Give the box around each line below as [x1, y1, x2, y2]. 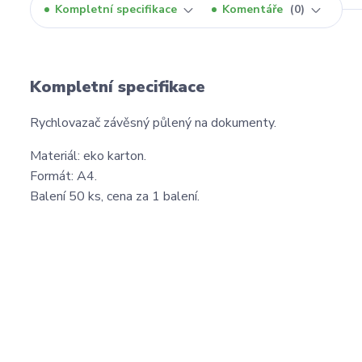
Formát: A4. [30, 167, 97, 186]
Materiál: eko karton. [30, 147, 146, 166]
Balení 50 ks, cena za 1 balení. [30, 187, 200, 206]
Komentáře [222, 2, 286, 18]
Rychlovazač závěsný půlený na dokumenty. [30, 114, 276, 133]
